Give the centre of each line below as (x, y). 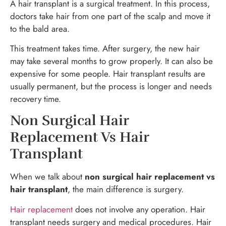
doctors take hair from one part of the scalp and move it (110, 16)
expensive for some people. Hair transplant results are (108, 74)
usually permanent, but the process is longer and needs (111, 87)
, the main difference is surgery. (126, 189)
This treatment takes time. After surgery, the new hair (105, 49)
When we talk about (47, 177)
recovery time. (36, 99)
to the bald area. (40, 29)
